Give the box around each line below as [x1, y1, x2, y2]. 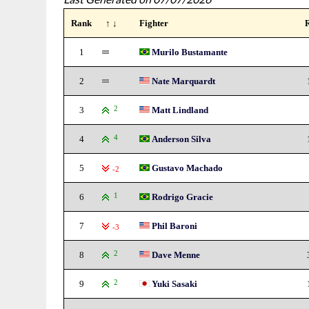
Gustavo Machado [152, 163, 223, 173]
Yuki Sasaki [152, 279, 198, 289]
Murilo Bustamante [152, 47, 228, 57]
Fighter [139, 18, 169, 28]
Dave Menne [152, 250, 201, 260]
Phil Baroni [152, 221, 198, 231]
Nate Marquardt [152, 76, 216, 86]
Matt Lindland [152, 105, 209, 115]
